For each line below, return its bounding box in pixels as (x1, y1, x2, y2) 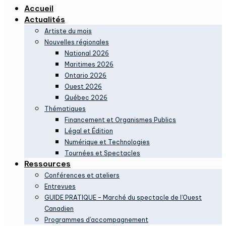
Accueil (24, 4, 53, 13)
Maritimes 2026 (65, 61, 114, 68)
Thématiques (44, 105, 86, 112)
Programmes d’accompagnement (44, 216, 148, 223)
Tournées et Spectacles (65, 149, 140, 157)
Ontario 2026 (65, 72, 106, 79)
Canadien (44, 205, 74, 212)
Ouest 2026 (65, 83, 102, 90)
